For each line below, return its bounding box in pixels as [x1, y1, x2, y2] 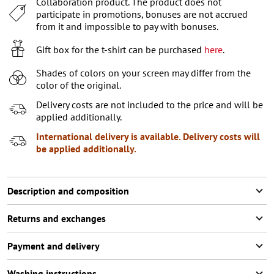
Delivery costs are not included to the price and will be [36, 98, 263, 111]
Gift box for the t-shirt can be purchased [36, 43, 204, 56]
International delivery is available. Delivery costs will [36, 130, 260, 143]
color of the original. [36, 78, 121, 91]
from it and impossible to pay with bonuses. [36, 20, 218, 32]
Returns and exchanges [7, 212, 106, 224]
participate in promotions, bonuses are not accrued [36, 7, 248, 20]
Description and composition [7, 184, 129, 197]
